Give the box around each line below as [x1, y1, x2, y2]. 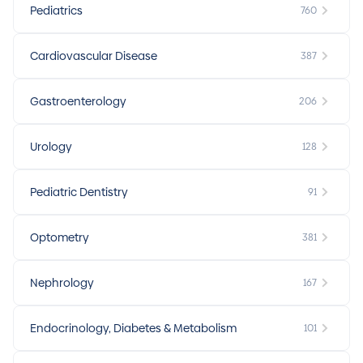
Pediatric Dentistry [30, 184, 128, 201]
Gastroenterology [30, 93, 126, 110]
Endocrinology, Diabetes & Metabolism [30, 320, 237, 337]
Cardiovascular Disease [30, 48, 157, 65]
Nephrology [30, 275, 94, 292]
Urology [30, 139, 72, 156]
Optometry [30, 229, 89, 246]
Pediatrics [30, 2, 83, 19]
